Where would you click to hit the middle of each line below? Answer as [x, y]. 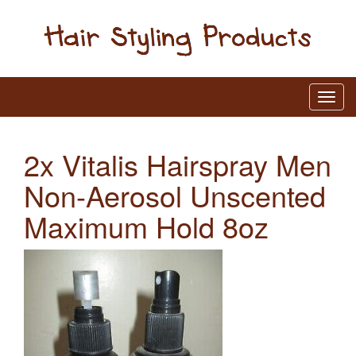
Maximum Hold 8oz [146, 226]
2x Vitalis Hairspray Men [178, 164]
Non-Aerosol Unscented [175, 195]
